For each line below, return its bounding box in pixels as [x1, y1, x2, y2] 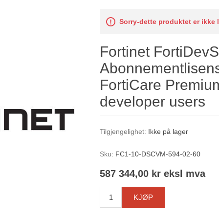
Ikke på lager [148, 128, 189, 135]
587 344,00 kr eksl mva [100, 168, 206, 179]
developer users [100, 93, 206, 109]
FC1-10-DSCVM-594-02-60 [115, 150, 201, 158]
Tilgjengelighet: [100, 128, 147, 135]
